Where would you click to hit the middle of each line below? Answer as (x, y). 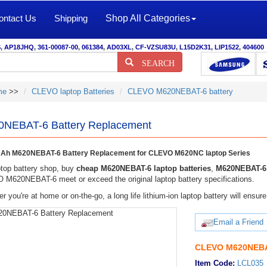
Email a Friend (239, 222)
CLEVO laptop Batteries (73, 91)
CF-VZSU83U (156, 47)
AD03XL (119, 47)
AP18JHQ (19, 47)
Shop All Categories (148, 18)
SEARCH (154, 62)
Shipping (71, 18)
